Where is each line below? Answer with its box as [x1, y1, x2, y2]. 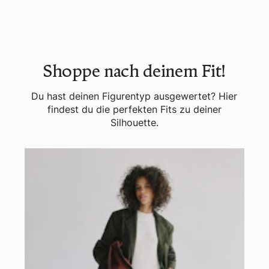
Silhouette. [110, 116, 159, 128]
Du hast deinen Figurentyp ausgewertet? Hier [31, 89, 238, 102]
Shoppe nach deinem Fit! [43, 60, 226, 81]
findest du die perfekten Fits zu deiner [47, 103, 222, 115]
